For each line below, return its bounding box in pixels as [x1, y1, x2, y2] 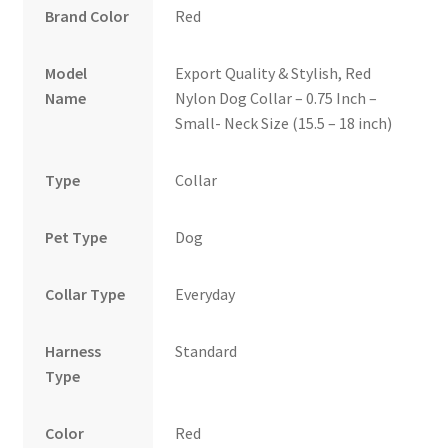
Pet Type [45, 226, 108, 247]
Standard [175, 340, 238, 361]
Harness [45, 340, 102, 361]
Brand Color [45, 5, 130, 26]
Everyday [175, 283, 236, 304]
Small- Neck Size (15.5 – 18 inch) [175, 112, 393, 133]
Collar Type [45, 283, 126, 304]
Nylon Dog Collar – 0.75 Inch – [175, 87, 378, 108]
